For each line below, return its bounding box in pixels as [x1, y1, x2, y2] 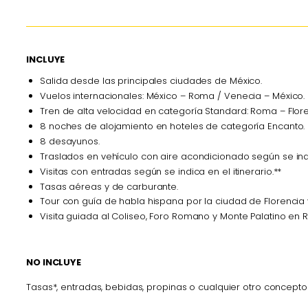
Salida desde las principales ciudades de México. [40, 74, 263, 88]
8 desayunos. [40, 134, 100, 148]
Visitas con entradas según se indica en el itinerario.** [40, 164, 282, 178]
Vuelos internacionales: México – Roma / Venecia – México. [40, 89, 305, 103]
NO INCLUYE [26, 256, 81, 269]
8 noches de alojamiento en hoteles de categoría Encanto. [40, 120, 305, 133]
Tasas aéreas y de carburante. [40, 179, 179, 193]
